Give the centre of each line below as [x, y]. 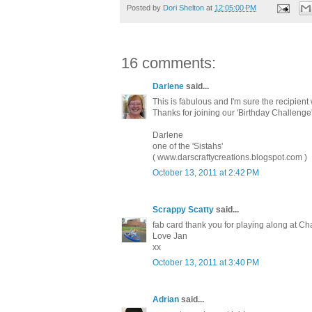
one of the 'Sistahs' [188, 147]
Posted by [145, 7]
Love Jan [170, 236]
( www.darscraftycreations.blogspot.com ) [230, 158]
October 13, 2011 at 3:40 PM [206, 263]
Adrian [166, 300]
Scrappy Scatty [183, 210]
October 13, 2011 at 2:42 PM [206, 173]
